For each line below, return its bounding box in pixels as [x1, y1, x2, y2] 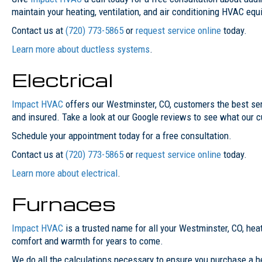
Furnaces [12, 190, 116, 216]
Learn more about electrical [12, 167, 118, 179]
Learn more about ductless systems [12, 43, 150, 55]
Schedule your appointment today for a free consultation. [12, 129, 232, 142]
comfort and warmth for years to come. [12, 235, 163, 247]
